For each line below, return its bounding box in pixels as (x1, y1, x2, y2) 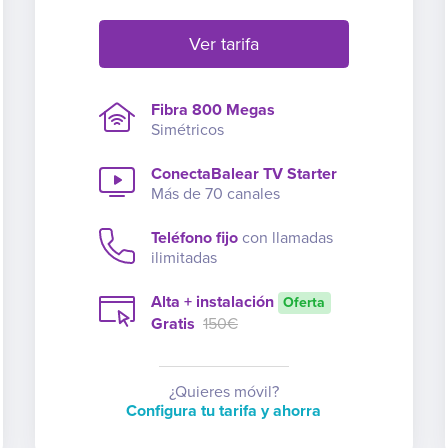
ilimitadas (150, 247, 217, 268)
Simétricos (150, 119, 224, 140)
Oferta (283, 293, 326, 311)
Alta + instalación (150, 291, 274, 312)
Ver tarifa (188, 32, 259, 55)
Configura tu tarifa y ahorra (126, 400, 322, 421)
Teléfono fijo (150, 227, 238, 248)
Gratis (150, 313, 199, 334)
